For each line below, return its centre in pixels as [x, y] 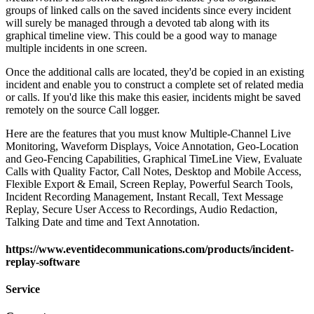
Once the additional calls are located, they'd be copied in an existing [155, 71]
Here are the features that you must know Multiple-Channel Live [148, 133]
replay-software [43, 261]
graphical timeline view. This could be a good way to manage [141, 35]
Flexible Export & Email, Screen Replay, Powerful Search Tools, [149, 184]
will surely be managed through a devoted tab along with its [137, 22]
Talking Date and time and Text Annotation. [103, 221]
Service [23, 289]
